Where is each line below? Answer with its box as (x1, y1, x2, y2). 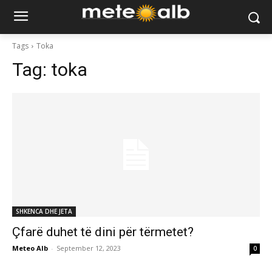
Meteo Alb (12, 243, 48, 253)
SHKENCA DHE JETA (16, 207, 72, 216)
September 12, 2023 (56, 243, 121, 253)
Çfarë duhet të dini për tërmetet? (12, 225, 194, 239)
